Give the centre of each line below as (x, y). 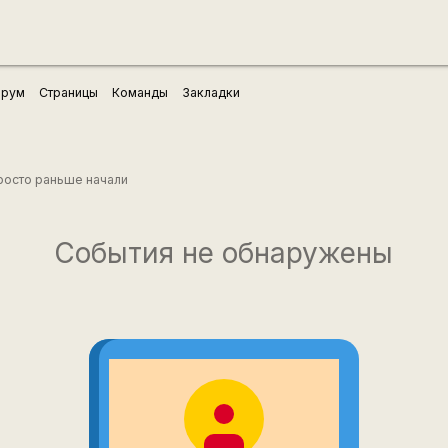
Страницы (69, 92)
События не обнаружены (224, 253)
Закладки (211, 92)
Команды (140, 92)
